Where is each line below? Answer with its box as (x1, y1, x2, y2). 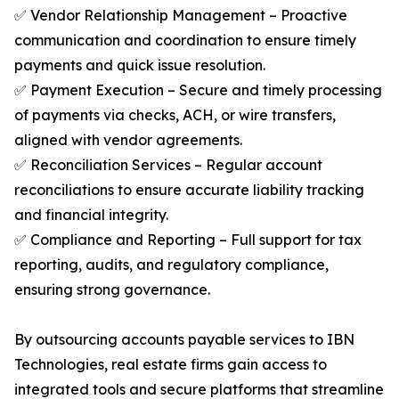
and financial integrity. (14, 206, 168, 224)
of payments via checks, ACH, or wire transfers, (14, 106, 336, 125)
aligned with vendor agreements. (14, 131, 242, 150)
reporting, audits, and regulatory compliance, (14, 256, 329, 274)
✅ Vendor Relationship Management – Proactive (14, 6, 347, 25)
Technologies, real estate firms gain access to (14, 355, 327, 374)
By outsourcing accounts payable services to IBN (14, 330, 354, 349)
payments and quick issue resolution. (14, 56, 265, 75)
